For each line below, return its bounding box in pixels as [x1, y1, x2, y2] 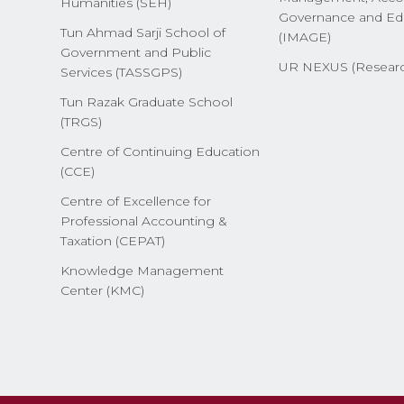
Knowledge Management [60, 262, 225, 279]
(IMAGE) [279, 28, 332, 45]
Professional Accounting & [60, 212, 228, 229]
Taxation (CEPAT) [60, 232, 166, 249]
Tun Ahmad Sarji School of [60, 23, 226, 41]
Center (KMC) [60, 281, 145, 298]
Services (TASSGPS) [60, 63, 183, 80]
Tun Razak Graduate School [60, 93, 234, 110]
